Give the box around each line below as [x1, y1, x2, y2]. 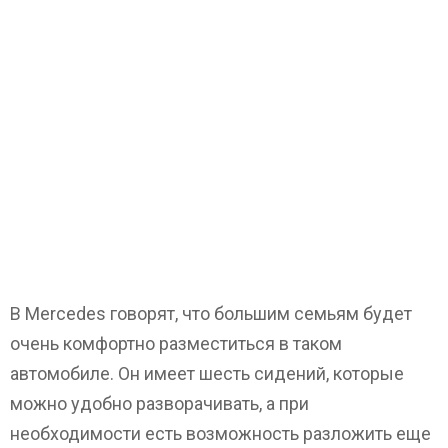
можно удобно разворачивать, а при [10, 392, 309, 414]
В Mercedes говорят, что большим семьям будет [10, 302, 412, 324]
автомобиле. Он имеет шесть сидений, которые [10, 362, 404, 384]
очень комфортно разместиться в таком [10, 332, 342, 354]
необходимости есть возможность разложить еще [10, 422, 431, 444]
